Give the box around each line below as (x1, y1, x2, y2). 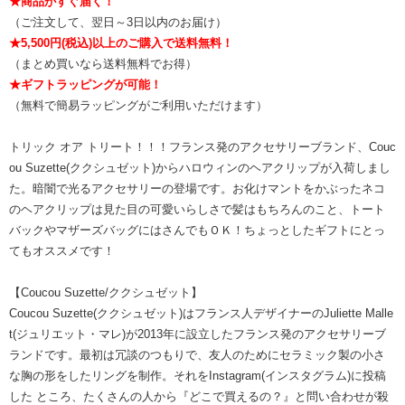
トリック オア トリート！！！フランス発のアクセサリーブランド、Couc (9, 140, 396, 155)
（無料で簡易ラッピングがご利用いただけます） (9, 99, 268, 113)
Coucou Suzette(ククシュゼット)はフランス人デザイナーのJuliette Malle (9, 306, 393, 321)
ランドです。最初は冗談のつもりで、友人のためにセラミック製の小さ (9, 348, 385, 363)
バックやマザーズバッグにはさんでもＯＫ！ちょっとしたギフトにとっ (9, 223, 385, 238)
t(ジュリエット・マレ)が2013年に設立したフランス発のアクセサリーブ (9, 327, 386, 342)
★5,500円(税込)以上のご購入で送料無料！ (9, 36, 233, 51)
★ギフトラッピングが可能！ (9, 78, 162, 92)
